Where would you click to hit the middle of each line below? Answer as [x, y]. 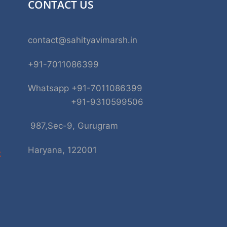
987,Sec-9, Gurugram [73, 126]
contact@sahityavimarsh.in [82, 40]
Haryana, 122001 [62, 150]
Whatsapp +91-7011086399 [85, 88]
